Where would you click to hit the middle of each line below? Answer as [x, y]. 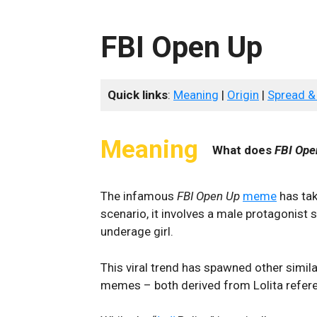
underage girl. [137, 231]
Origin [243, 95]
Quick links [138, 95]
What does [243, 150]
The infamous [139, 196]
